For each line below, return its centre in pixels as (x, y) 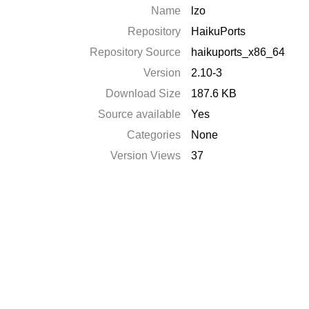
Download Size (143, 93)
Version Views (146, 156)
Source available (140, 114)
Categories (154, 135)
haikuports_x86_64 (238, 52)
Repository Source (136, 52)
